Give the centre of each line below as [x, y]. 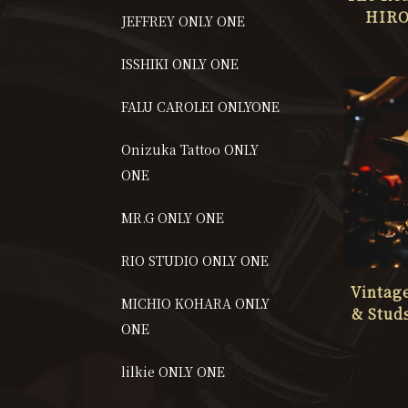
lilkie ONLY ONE [173, 371]
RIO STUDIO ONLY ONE [195, 260]
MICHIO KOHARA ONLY [196, 303]
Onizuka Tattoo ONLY [190, 149]
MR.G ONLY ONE [173, 217]
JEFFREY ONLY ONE [184, 20]
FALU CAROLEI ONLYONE [201, 106]
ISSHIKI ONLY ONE [180, 63]
